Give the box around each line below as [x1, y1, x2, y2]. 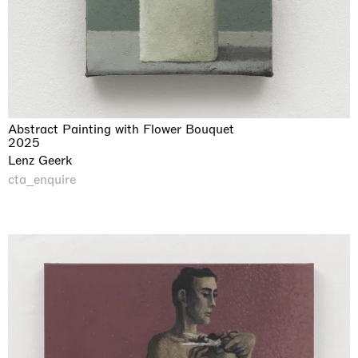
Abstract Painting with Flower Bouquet [8, 120, 234, 137]
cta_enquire [8, 170, 76, 188]
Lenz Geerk [8, 151, 72, 169]
